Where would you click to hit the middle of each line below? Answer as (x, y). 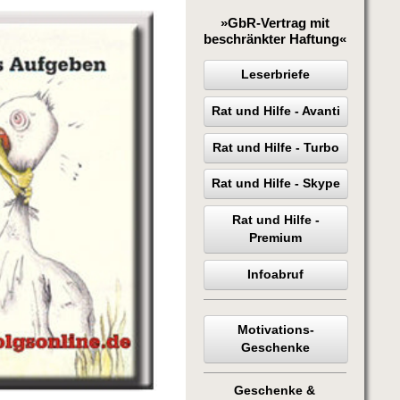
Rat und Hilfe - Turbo (275, 147)
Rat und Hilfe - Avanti (275, 111)
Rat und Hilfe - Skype (275, 184)
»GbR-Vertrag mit (275, 22)
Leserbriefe (276, 74)
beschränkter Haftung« (275, 38)
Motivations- (275, 330)
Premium (276, 238)
